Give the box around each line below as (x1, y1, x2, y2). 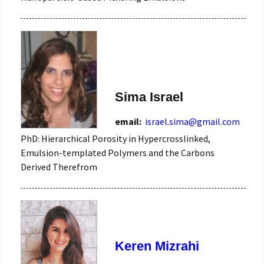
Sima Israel (115, 89, 183, 104)
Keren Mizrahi (115, 239, 199, 254)
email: (115, 115, 143, 127)
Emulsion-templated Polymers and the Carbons (21, 146, 214, 159)
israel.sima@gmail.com (145, 115, 240, 127)
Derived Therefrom (21, 160, 97, 173)
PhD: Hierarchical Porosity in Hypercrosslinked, (21, 132, 210, 144)
